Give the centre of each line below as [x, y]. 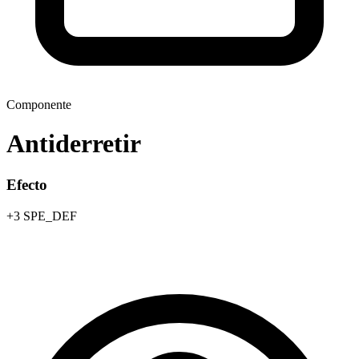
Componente [39, 105]
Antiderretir [74, 144]
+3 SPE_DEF [42, 216]
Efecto [27, 184]
